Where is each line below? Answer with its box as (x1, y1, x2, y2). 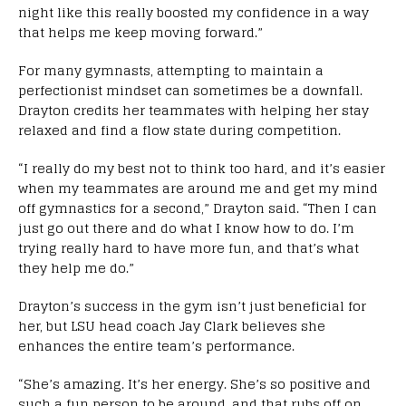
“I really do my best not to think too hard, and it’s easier (18, 156, 385, 179)
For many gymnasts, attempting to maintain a (18, 58, 324, 82)
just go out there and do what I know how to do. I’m (18, 216, 354, 239)
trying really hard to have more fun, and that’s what (18, 236, 359, 259)
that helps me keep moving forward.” (18, 20, 263, 43)
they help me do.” (18, 256, 138, 279)
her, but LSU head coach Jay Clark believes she (18, 314, 325, 337)
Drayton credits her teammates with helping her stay (18, 98, 369, 121)
